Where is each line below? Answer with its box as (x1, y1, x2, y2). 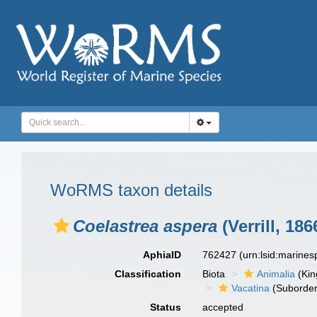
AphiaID (143, 249, 182, 260)
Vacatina (231, 282, 270, 294)
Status (150, 301, 182, 313)
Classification (115, 268, 182, 279)
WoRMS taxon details (50, 180, 212, 200)
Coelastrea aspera (73, 217, 217, 236)
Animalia (257, 268, 296, 279)
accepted (202, 301, 244, 313)
